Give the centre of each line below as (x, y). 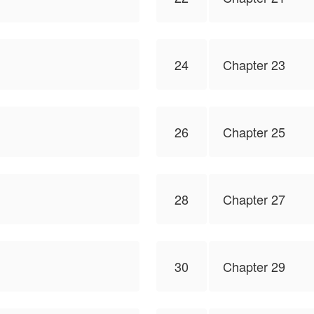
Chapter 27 (254, 199)
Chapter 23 (254, 64)
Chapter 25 (254, 132)
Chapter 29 (254, 266)
